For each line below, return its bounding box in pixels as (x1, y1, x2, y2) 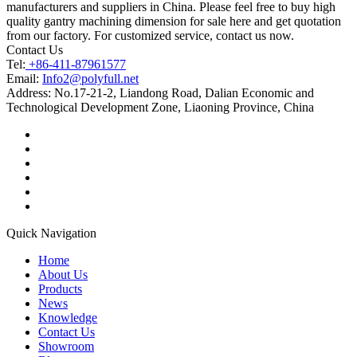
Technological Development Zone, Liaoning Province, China (6, 100, 314, 114)
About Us (38, 267, 88, 281)
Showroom (38, 339, 94, 353)
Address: (6, 85, 51, 100)
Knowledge (38, 310, 97, 324)
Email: (6, 71, 42, 85)
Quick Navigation (6, 226, 96, 240)
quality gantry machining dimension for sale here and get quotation (6, 14, 341, 28)
